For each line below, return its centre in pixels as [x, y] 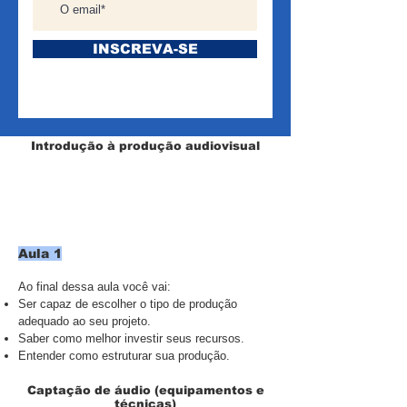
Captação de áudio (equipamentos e [145, 390]
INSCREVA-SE [145, 49]
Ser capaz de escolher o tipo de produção [128, 304]
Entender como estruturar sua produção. [124, 356]
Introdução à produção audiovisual [145, 146]
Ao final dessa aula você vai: [94, 287]
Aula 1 [40, 253]
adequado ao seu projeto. [84, 321]
